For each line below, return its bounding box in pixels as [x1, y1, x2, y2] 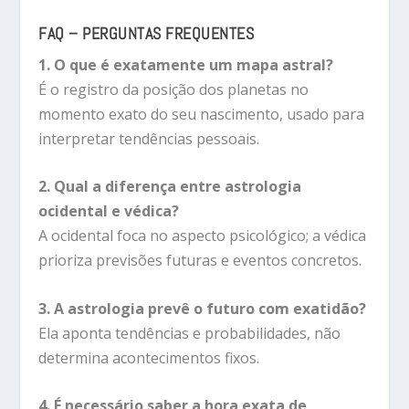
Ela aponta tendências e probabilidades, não [38, 322, 341, 343]
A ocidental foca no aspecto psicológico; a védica [38, 225, 367, 246]
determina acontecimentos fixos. [38, 347, 260, 368]
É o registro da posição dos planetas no [38, 79, 309, 100]
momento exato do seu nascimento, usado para [38, 103, 365, 124]
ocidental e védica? [38, 201, 180, 222]
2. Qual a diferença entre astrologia [38, 176, 302, 197]
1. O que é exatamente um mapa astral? [38, 54, 334, 75]
